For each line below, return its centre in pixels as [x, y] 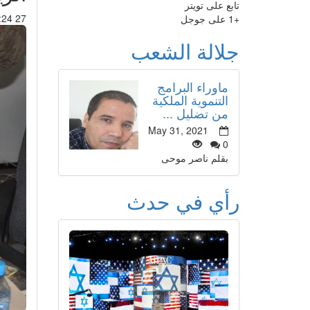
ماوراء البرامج [193, 87]
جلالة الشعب [185, 51]
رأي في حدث [183, 201]
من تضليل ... [195, 113]
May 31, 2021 [178, 130]
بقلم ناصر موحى [195, 158]
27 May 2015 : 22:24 [20, 18]
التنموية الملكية [190, 100]
